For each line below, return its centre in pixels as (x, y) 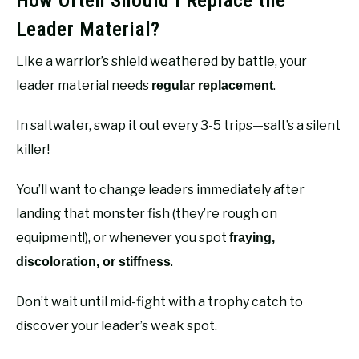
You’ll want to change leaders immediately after (160, 189)
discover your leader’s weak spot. (117, 325)
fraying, (252, 237)
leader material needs (84, 85)
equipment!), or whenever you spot (123, 237)
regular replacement (212, 85)
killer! (33, 149)
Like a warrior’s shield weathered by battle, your (161, 61)
